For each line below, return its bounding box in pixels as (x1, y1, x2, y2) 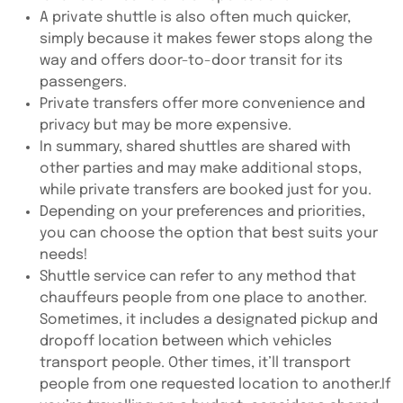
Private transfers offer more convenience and (40, 96, 365, 112)
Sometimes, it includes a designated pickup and (40, 312, 378, 327)
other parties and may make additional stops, (40, 161, 362, 176)
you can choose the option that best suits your (40, 226, 378, 241)
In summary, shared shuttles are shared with (40, 139, 351, 155)
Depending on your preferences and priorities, (40, 204, 365, 219)
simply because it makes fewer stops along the (40, 31, 372, 47)
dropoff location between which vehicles (40, 334, 332, 349)
